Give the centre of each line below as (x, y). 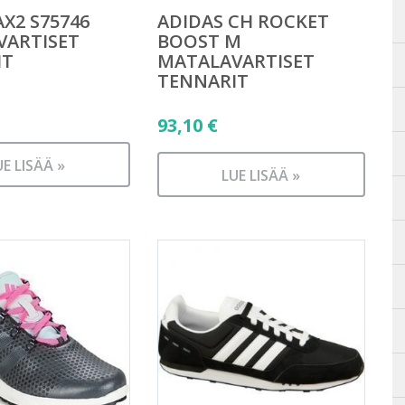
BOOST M (199, 41)
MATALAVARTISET (235, 61)
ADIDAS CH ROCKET (243, 21)
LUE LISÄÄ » (261, 175)
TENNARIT (202, 80)
